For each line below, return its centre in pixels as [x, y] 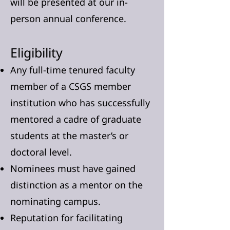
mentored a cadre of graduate [76, 119]
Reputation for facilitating [66, 218]
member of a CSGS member [71, 86]
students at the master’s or [69, 136]
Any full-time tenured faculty [73, 70]
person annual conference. [68, 18]
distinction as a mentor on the [76, 185]
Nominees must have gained [73, 168]
